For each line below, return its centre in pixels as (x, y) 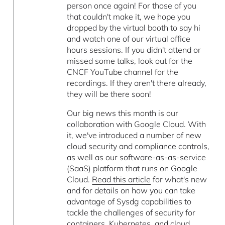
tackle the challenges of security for (131, 213)
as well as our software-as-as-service (137, 157)
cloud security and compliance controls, (138, 146)
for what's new (179, 180)
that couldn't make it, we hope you (129, 17)
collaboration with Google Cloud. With (137, 124)
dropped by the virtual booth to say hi (134, 28)
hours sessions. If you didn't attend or (134, 50)
